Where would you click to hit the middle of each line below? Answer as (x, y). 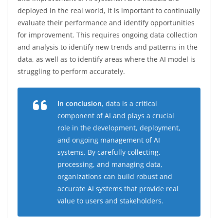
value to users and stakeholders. (110, 200)
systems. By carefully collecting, (109, 152)
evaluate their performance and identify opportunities (106, 22)
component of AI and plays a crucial (116, 115)
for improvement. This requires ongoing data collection (108, 35)
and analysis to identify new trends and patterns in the (108, 47)
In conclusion (80, 103)
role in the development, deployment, (119, 127)
